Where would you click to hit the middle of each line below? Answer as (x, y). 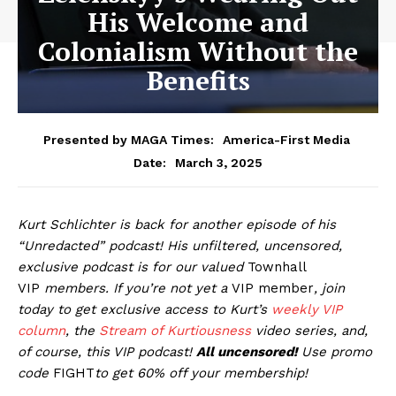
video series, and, (309, 330)
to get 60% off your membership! (201, 373)
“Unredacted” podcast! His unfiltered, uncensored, (180, 245)
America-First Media (286, 139)
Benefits (198, 80)
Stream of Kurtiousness (175, 330)
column (42, 330)
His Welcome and (198, 22)
